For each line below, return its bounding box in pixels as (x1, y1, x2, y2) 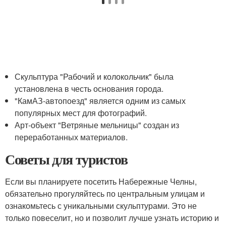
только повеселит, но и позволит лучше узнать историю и (5, 212, 219, 223)
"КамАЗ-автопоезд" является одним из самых (15, 95, 186, 106)
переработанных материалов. (15, 131, 128, 143)
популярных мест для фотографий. (15, 107, 147, 119)
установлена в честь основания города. (15, 83, 164, 94)
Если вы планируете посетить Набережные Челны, (5, 176, 197, 187)
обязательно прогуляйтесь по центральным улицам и (5, 188, 205, 199)
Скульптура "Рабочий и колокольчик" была (15, 71, 174, 82)
